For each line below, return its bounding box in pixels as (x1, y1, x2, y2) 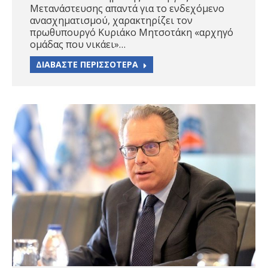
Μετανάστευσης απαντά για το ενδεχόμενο (30, 2, 224, 16)
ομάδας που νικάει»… (30, 38, 126, 51)
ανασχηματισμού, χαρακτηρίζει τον (30, 14, 193, 28)
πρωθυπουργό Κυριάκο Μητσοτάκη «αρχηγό (30, 26, 233, 39)
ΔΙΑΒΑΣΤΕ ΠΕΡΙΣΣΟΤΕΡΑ (36, 59, 138, 71)
